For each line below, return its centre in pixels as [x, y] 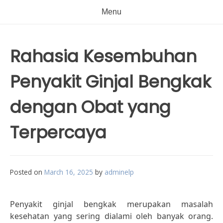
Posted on [27, 172]
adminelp [119, 172]
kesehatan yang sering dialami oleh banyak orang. [111, 216]
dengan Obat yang [90, 107]
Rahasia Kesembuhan [103, 56]
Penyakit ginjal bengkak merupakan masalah [111, 204]
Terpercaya [58, 132]
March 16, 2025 [69, 172]
